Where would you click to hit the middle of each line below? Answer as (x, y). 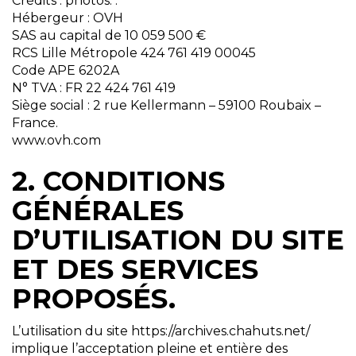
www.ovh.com (56, 141)
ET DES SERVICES (135, 270)
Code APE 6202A (66, 71)
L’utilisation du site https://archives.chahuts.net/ (161, 331)
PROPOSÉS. (94, 299)
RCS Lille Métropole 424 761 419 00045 (134, 53)
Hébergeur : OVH (68, 18)
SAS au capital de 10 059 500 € (109, 36)
